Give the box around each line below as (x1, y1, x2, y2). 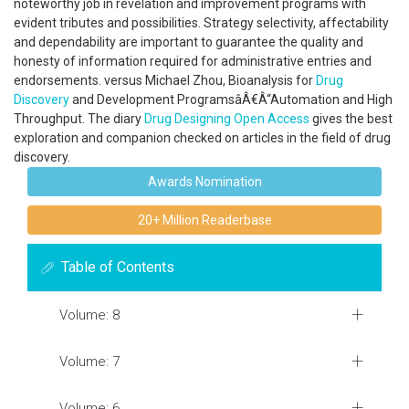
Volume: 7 (59, 353, 120, 370)
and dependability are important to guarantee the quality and (14, 35, 363, 49)
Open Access (234, 111, 309, 126)
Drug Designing (144, 111, 231, 126)
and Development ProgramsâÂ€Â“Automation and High (69, 92, 393, 107)
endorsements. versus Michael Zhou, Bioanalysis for (14, 73, 316, 88)
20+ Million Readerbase (137, 213, 272, 227)
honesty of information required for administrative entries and (14, 54, 372, 68)
